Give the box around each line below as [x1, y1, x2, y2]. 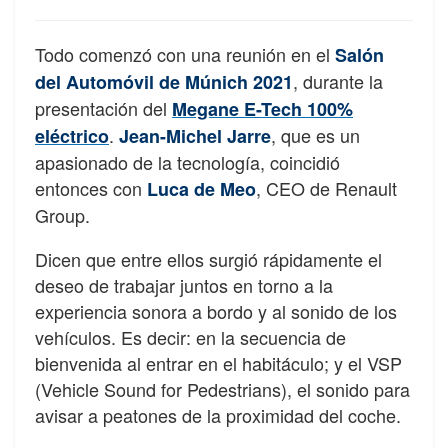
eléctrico [35, 122, 109, 149]
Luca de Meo [147, 175, 256, 202]
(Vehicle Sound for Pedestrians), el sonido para [35, 375, 410, 402]
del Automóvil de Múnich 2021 [35, 68, 293, 95]
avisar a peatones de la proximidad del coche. [35, 401, 401, 428]
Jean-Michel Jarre [119, 122, 271, 149]
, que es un [271, 121, 360, 148]
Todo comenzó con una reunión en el [35, 40, 335, 67]
